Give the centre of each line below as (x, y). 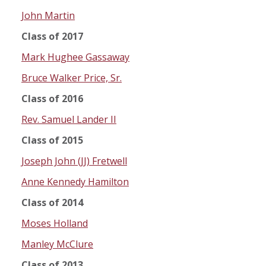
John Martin (48, 16)
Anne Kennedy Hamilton (75, 182)
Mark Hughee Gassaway (75, 57)
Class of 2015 (52, 140)
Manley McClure (57, 244)
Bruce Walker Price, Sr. (72, 78)
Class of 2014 (52, 203)
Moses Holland (55, 224)
